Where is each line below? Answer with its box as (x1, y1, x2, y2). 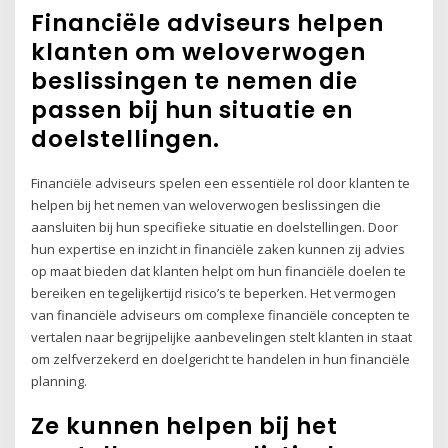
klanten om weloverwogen (31, 35, 367, 68)
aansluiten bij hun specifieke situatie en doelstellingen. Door (31, 217, 399, 236)
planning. (31, 371, 88, 390)
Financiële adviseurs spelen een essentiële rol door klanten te (31, 173, 411, 192)
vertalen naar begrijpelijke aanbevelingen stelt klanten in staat (31, 327, 413, 346)
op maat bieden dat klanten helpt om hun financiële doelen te (31, 261, 407, 280)
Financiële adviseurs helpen (31, 6, 385, 39)
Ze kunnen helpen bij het (31, 410, 339, 443)
